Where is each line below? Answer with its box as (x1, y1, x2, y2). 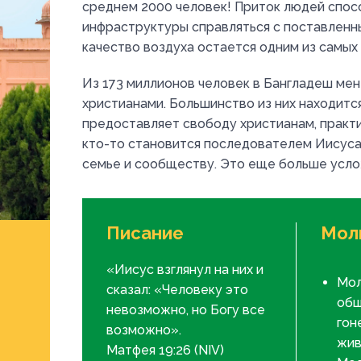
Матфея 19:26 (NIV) (106, 342, 224, 358)
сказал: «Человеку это (106, 282, 248, 297)
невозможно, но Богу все (106, 302, 265, 317)
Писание (106, 222, 184, 243)
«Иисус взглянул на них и (106, 262, 263, 277)
